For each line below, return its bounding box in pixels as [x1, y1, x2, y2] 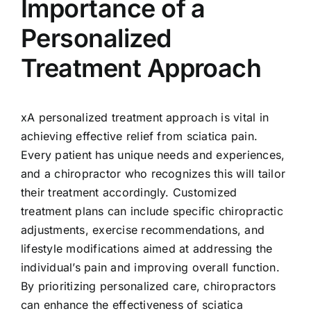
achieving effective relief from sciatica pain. [20, 128, 258, 143]
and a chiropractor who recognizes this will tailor [20, 166, 285, 180]
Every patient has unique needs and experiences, [20, 147, 285, 162]
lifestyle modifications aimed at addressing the [20, 241, 273, 255]
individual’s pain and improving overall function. [20, 260, 280, 274]
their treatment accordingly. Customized [20, 185, 237, 199]
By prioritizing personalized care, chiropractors [20, 278, 276, 293]
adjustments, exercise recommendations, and [20, 222, 265, 237]
